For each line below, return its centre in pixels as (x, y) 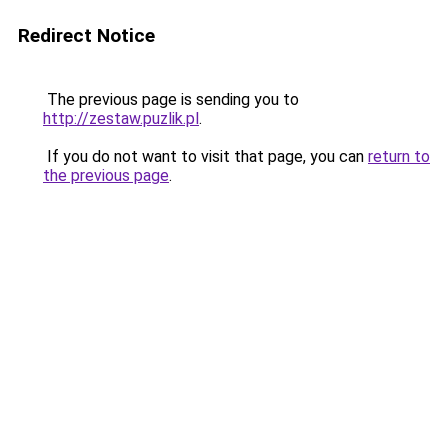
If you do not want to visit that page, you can (205, 156)
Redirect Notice (86, 35)
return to (399, 156)
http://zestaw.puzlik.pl (121, 118)
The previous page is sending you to (171, 99)
